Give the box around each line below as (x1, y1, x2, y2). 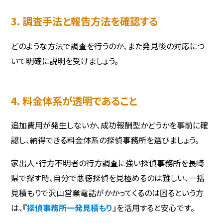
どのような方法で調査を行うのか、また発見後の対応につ (11, 39, 205, 52)
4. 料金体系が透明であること (11, 93, 137, 108)
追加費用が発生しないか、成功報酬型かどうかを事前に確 (11, 119, 209, 131)
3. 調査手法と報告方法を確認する (11, 13, 158, 29)
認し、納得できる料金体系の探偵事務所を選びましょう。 (11, 134, 200, 146)
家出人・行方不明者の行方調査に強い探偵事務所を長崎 (11, 157, 205, 169)
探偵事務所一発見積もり (27, 202, 113, 214)
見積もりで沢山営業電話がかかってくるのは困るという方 (11, 187, 204, 199)
